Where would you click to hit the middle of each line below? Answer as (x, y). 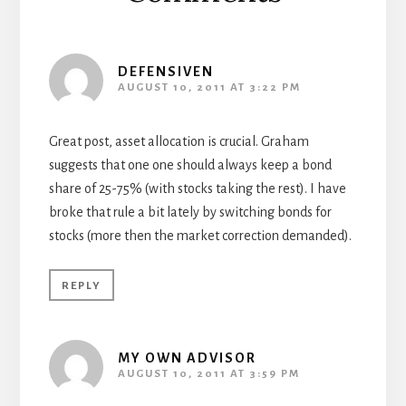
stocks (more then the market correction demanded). (200, 235)
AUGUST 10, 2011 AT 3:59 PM (208, 373)
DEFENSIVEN (165, 71)
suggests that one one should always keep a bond (190, 164)
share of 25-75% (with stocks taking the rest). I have (197, 188)
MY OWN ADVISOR (187, 358)
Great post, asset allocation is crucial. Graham (179, 141)
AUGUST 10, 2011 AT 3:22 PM (209, 87)
